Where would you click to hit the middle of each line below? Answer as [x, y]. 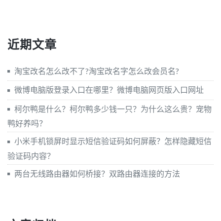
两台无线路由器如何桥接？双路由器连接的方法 [97, 173]
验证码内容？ [31, 155]
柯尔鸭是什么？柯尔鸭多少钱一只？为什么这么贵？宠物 [113, 109]
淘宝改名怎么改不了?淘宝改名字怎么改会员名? [97, 71]
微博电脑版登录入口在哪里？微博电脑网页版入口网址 [109, 90]
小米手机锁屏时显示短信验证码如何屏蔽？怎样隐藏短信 [113, 141]
